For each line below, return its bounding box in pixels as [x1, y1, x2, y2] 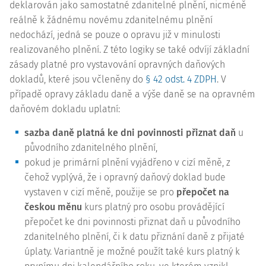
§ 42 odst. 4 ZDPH [145, 74, 217, 85]
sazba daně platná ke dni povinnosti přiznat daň [24, 127, 236, 138]
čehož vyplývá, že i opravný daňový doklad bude [24, 172, 226, 183]
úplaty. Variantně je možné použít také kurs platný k [24, 246, 240, 257]
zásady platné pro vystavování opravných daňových [9, 59, 225, 70]
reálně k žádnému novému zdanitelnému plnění [9, 14, 213, 26]
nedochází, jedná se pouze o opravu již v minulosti [9, 29, 220, 40]
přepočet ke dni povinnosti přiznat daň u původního [24, 216, 240, 227]
